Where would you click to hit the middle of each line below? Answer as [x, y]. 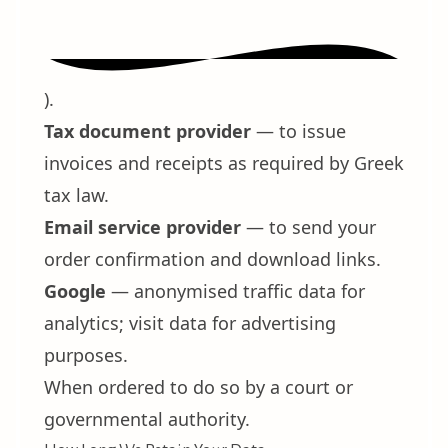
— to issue [298, 131]
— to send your [308, 227]
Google [75, 291]
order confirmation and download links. [212, 259]
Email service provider [142, 227]
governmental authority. [147, 419]
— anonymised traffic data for [235, 291]
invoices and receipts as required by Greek [224, 163]
